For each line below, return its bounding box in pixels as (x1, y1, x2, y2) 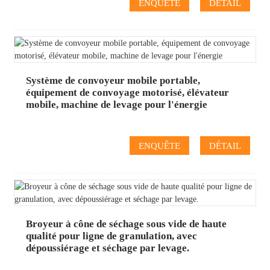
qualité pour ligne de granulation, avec (25, 230, 197, 242)
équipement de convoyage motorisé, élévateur (25, 87, 229, 99)
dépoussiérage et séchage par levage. (25, 242, 189, 254)
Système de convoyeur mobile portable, (25, 75, 200, 87)
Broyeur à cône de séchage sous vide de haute (25, 218, 227, 230)
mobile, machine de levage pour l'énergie (25, 99, 207, 111)
